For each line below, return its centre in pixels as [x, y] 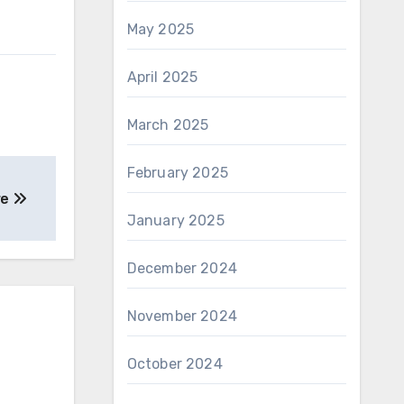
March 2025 [168, 125]
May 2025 [161, 29]
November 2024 [182, 316]
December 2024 [182, 268]
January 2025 [175, 220]
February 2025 [178, 173]
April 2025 [162, 77]
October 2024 [174, 364]
